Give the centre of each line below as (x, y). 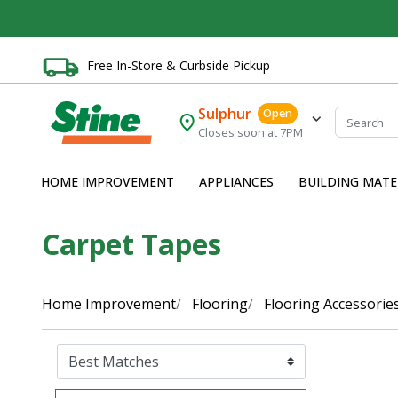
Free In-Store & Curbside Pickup (179, 65)
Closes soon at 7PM (251, 133)
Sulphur (225, 114)
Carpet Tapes (131, 243)
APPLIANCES (236, 182)
